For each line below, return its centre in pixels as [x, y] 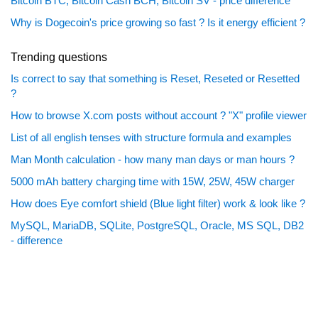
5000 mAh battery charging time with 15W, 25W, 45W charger [153, 181]
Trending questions [59, 57]
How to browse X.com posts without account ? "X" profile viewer [159, 115]
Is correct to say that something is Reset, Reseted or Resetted [155, 78]
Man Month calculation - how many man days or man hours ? [153, 159]
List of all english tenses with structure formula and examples [151, 137]
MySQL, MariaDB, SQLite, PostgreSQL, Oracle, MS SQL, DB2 [157, 225]
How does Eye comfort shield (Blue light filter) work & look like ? [158, 203]
